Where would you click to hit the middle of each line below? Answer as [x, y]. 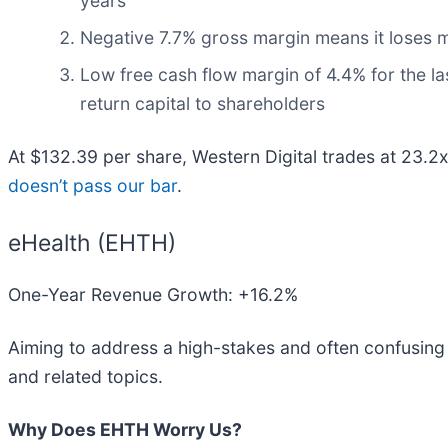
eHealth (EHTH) [92, 243]
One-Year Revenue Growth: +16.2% [153, 294]
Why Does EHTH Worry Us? [125, 429]
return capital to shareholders [202, 104]
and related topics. [85, 376]
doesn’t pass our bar [92, 186]
